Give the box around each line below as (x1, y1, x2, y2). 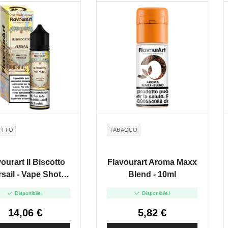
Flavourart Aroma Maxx (107, 157, 197, 166)
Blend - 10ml (128, 169, 176, 179)
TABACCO (109, 126, 138, 133)
